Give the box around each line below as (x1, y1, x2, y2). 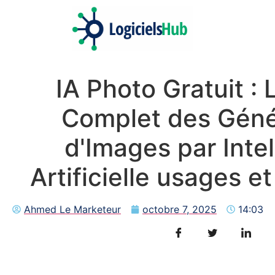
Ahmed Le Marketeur (24, 203, 121, 216)
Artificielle (29, 162, 150, 193)
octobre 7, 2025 (142, 203, 217, 216)
